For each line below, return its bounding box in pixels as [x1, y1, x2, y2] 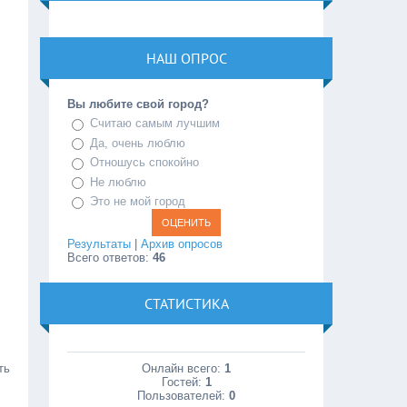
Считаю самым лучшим [90, 116, 221, 131]
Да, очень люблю [90, 135, 186, 150]
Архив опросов [141, 236, 223, 251]
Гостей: [161, 374, 205, 389]
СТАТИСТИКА [144, 293, 229, 313]
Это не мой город [90, 194, 186, 209]
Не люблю [90, 174, 147, 189]
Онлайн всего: [142, 361, 225, 375]
